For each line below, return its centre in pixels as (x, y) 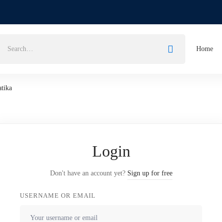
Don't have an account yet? (88, 173)
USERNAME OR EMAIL (58, 195)
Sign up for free (150, 173)
